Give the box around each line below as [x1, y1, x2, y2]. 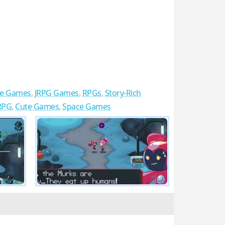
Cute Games [15, 101, 59, 113]
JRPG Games [34, 87, 79, 99]
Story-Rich [104, 87, 141, 99]
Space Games [62, 101, 111, 113]
